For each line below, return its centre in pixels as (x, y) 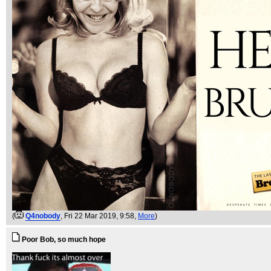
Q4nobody (43, 216)
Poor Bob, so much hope (64, 240)
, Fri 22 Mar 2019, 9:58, (99, 216)
